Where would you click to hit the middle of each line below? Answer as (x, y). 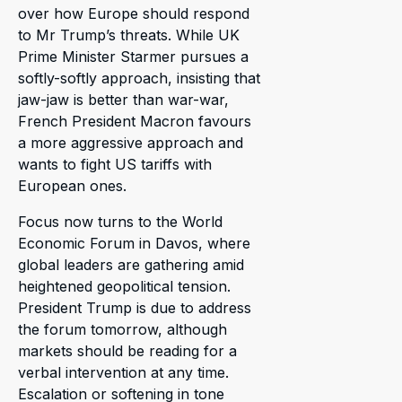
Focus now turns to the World (120, 222)
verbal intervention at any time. (123, 373)
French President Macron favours (135, 122)
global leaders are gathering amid (131, 265)
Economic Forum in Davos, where (134, 244)
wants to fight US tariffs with (115, 165)
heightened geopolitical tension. (124, 287)
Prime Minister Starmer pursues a (133, 57)
